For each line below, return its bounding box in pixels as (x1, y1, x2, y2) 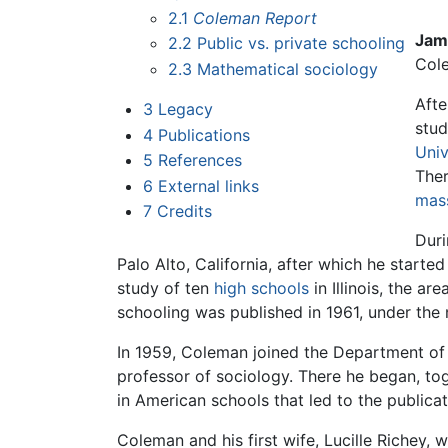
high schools (214, 278, 309, 299)
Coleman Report (193, 7, 318, 28)
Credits (156, 201, 212, 222)
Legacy (157, 99, 213, 120)
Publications (157, 124, 250, 145)
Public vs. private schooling (197, 33, 406, 54)
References (157, 150, 242, 171)
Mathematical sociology (197, 59, 379, 80)
